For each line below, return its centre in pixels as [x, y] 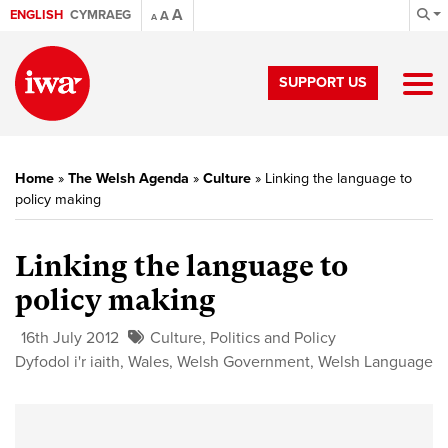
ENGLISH [36, 15]
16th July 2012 [70, 338]
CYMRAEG [100, 15]
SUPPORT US [323, 82]
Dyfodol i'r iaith [67, 362]
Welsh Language [375, 362]
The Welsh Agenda [128, 178]
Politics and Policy [273, 338]
